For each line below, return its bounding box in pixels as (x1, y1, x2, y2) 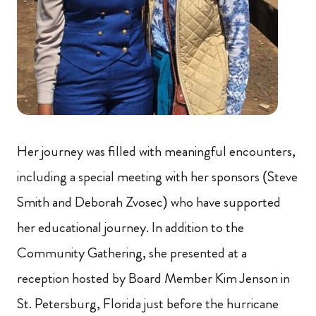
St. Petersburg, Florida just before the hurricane (17, 293, 279, 315)
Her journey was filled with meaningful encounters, (17, 141, 296, 162)
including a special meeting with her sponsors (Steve (17, 166, 298, 188)
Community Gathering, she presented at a (17, 243, 247, 264)
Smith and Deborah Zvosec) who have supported (17, 192, 281, 213)
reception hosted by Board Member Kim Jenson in (17, 268, 290, 289)
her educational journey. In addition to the (17, 217, 244, 238)
